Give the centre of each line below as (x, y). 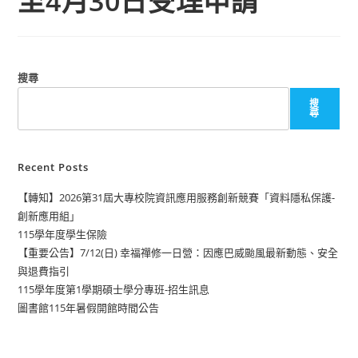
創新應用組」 (49, 216)
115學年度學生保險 (63, 234)
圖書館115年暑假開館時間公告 (89, 308)
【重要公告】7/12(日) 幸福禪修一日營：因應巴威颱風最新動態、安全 (178, 253)
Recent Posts (54, 167)
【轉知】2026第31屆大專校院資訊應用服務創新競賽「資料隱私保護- (177, 197)
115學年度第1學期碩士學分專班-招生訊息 (114, 289)
